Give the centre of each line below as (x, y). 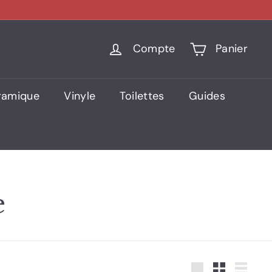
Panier (231, 49)
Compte (154, 49)
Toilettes (142, 96)
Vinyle (80, 96)
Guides (207, 96)
